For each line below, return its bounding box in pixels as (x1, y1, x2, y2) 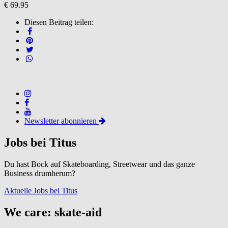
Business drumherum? (4, 168, 75, 178)
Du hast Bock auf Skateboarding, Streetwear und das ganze (4, 159, 195, 168)
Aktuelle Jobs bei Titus (4, 186, 77, 195)
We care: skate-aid (4, 205, 102, 219)
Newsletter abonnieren (24, 116, 99, 125)
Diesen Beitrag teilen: (24, 17, 94, 26)
